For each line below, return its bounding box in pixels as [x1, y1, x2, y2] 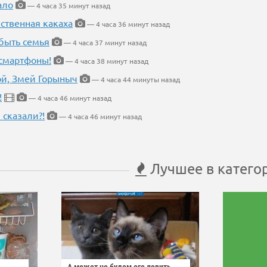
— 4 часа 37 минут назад [62, 38, 147, 48]
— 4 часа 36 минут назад [85, 19, 170, 29]
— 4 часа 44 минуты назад [90, 74, 180, 85]
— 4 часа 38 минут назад [64, 56, 148, 66]
